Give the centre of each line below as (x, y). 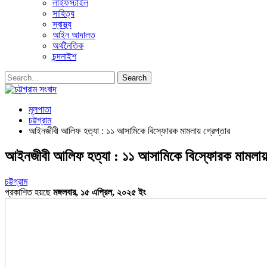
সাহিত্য (63, 13)
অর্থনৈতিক (68, 46)
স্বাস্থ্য (62, 24)
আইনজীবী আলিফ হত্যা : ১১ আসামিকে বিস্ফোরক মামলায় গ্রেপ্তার (129, 131)
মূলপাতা (40, 109)
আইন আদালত (74, 35)
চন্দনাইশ (64, 56)
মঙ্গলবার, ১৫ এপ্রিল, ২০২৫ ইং (100, 192)
